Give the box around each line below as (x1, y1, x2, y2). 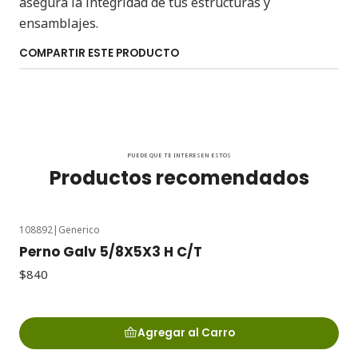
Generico (58, 222, 100, 237)
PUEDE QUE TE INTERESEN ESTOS (127, 150, 231, 159)
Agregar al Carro (137, 325, 235, 341)
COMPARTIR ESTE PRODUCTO (19, 45, 179, 61)
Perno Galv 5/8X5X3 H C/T (19, 242, 202, 262)
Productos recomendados (49, 164, 309, 191)
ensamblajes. (19, 14, 98, 32)
